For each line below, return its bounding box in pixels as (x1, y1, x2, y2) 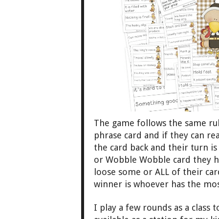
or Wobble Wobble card (94, 154, 193, 165)
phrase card (94, 130, 142, 141)
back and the (128, 142, 182, 153)
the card (94, 142, 128, 153)
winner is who (94, 179, 151, 190)
